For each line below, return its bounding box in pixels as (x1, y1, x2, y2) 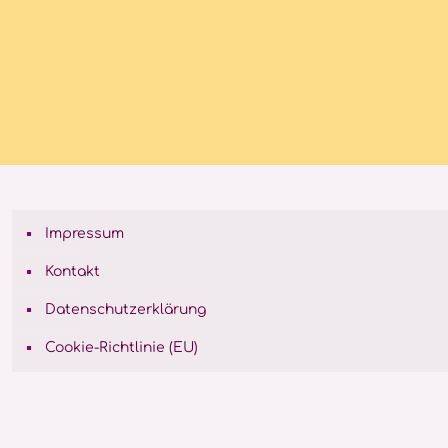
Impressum (45, 226, 124, 241)
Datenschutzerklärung (45, 302, 206, 317)
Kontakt (45, 264, 100, 279)
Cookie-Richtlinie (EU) (45, 340, 198, 355)
